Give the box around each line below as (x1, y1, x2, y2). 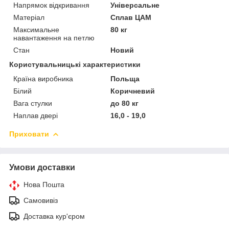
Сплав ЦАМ (110, 13, 152, 21)
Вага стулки (13, 99, 52, 107)
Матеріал (13, 13, 44, 21)
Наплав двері (13, 111, 58, 120)
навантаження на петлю (13, 33, 95, 42)
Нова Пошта (24, 180, 64, 189)
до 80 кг (110, 99, 139, 107)
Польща (110, 74, 140, 83)
